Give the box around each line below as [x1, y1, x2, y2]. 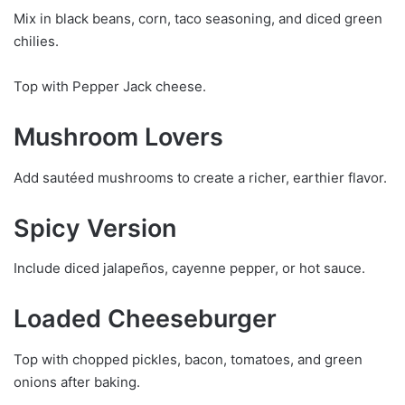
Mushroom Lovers [14, 122, 223, 153]
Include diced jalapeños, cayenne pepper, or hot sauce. [14, 259, 365, 278]
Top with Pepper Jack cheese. [14, 78, 206, 96]
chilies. [14, 33, 59, 51]
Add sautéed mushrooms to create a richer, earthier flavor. [14, 168, 387, 186]
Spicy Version [14, 212, 176, 243]
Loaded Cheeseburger [14, 304, 277, 334]
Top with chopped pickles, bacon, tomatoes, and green [14, 350, 363, 368]
